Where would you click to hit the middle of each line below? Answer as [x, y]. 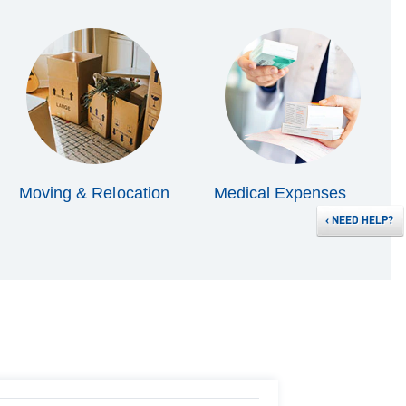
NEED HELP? [362, 221]
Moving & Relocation [94, 193]
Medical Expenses [282, 193]
